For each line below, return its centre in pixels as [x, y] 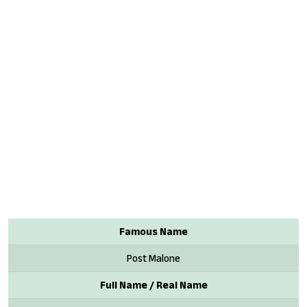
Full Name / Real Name [153, 284]
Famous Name [153, 231]
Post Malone [153, 258]
